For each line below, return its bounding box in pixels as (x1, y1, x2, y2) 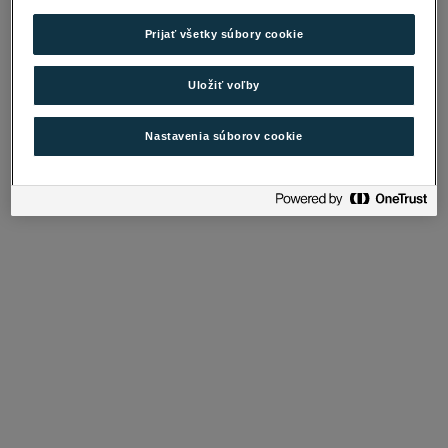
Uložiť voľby (188, 79, 260, 92)
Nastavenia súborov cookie (145, 130, 303, 143)
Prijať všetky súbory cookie (144, 28, 304, 41)
